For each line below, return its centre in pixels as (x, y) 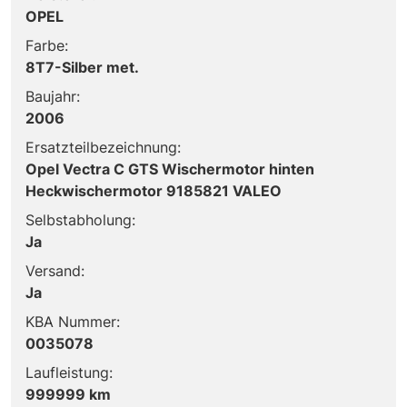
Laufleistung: (69, 372)
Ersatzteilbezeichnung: (103, 147)
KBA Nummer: (73, 321)
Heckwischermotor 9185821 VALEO (154, 190)
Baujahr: (53, 96)
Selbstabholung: (80, 219)
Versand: (55, 270)
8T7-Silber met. (82, 67)
